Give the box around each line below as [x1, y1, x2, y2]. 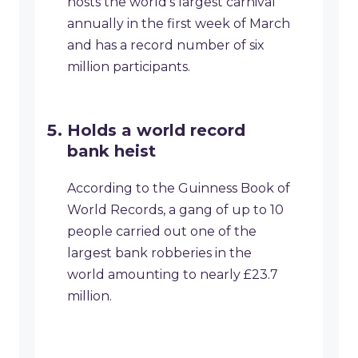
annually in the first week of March [67, 16, 290, 32]
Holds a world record [67, 121, 245, 141]
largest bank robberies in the [67, 245, 252, 261]
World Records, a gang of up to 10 [67, 202, 284, 218]
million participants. [67, 59, 190, 75]
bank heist [67, 141, 156, 161]
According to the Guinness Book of [67, 181, 290, 197]
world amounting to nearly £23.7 [67, 267, 278, 283]
